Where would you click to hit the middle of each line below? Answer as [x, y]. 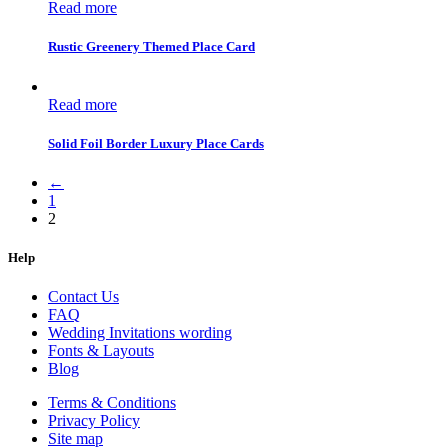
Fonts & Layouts [101, 351]
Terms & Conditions [112, 403]
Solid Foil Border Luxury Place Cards [156, 143]
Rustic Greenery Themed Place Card [151, 47]
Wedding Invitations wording [140, 333]
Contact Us [83, 297]
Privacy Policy [94, 421]
